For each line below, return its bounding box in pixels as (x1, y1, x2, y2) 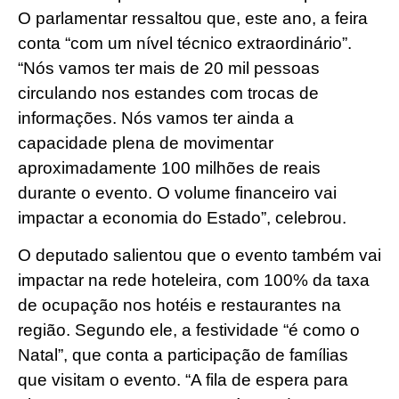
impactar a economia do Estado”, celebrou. (18, 208, 351, 227)
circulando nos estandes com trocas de (18, 83, 319, 102)
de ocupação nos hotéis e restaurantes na (18, 296, 341, 315)
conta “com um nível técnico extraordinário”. (18, 33, 352, 53)
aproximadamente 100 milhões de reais (18, 158, 321, 177)
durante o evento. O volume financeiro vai (18, 183, 337, 202)
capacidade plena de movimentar (18, 133, 273, 152)
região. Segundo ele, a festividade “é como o (18, 321, 360, 340)
